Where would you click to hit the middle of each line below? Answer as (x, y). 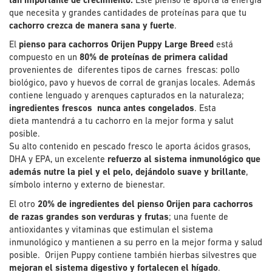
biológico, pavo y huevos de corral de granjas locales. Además (132, 84)
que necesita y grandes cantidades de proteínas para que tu (128, 13)
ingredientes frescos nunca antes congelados (102, 109)
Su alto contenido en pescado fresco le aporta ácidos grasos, (130, 148)
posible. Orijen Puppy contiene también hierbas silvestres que (133, 256)
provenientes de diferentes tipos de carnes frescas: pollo (124, 71)
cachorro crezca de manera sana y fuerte (92, 26)
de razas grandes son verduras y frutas (89, 217)
